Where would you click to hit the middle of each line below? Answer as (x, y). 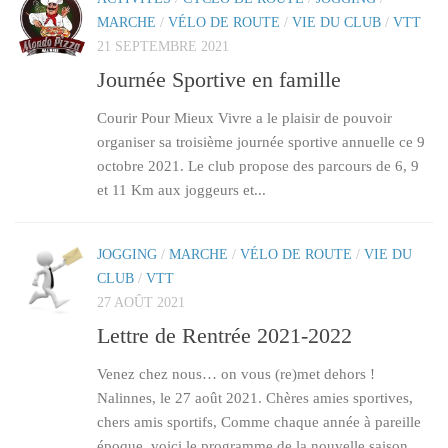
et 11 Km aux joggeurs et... (181, 189)
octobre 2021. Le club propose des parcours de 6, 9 (258, 165)
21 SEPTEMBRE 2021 (163, 46)
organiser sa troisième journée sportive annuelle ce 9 (261, 141)
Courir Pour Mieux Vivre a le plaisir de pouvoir (244, 117)
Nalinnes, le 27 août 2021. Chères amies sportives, (255, 398)
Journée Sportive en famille (219, 79)
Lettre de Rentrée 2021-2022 (224, 336)
